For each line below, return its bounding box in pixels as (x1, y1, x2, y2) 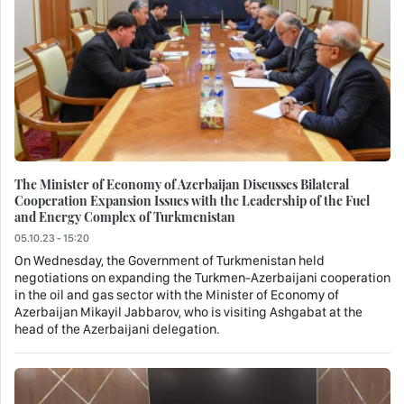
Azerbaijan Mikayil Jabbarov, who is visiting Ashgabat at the (14, 303, 363, 320)
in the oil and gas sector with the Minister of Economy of (14, 286, 339, 303)
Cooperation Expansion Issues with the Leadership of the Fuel (14, 190, 370, 209)
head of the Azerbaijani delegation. (14, 320, 220, 337)
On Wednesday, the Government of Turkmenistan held (14, 252, 325, 269)
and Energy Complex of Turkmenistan (14, 207, 235, 225)
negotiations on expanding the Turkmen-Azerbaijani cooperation (14, 269, 390, 286)
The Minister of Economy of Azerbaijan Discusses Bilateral (14, 174, 349, 193)
